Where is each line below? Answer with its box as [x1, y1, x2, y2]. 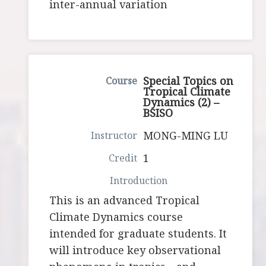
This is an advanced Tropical [49, 193, 200, 208]
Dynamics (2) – [143, 95, 220, 110]
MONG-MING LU [143, 128, 229, 143]
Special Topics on [143, 74, 234, 88]
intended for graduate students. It [49, 226, 227, 241]
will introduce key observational [49, 243, 221, 258]
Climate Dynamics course [49, 210, 183, 224]
